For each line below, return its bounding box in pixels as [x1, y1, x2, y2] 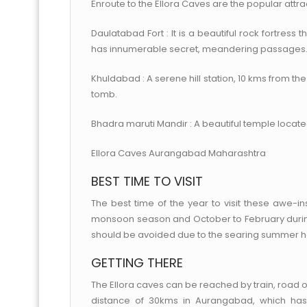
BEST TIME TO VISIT [91, 173, 203, 190]
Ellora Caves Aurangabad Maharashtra [91, 147, 266, 160]
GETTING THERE [91, 254, 183, 271]
